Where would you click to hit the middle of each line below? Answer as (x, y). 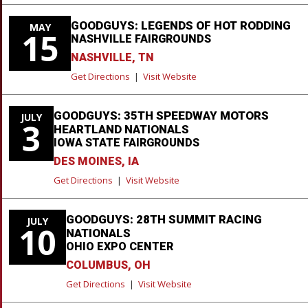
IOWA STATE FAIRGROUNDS (126, 142)
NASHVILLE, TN (112, 57)
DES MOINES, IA (96, 161)
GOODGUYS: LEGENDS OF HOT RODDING (181, 25)
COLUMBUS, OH (108, 265)
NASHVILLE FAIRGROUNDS (141, 38)
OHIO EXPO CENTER (119, 246)
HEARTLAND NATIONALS (121, 129)
